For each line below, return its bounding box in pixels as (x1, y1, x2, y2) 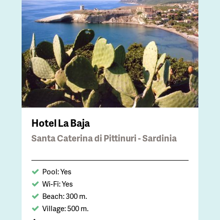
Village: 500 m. (42, 202, 88, 214)
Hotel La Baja (31, 115, 90, 130)
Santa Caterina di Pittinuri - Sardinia (31, 131, 177, 144)
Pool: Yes (42, 165, 71, 177)
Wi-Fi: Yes (42, 178, 73, 189)
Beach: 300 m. (42, 190, 87, 201)
